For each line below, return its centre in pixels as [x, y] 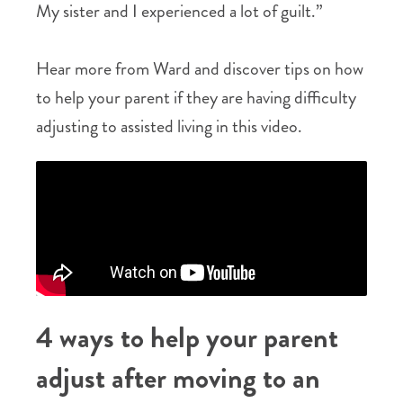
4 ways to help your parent [187, 338]
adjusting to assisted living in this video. [169, 126]
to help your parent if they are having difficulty [196, 98]
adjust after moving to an [178, 378]
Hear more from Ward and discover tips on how [200, 69]
